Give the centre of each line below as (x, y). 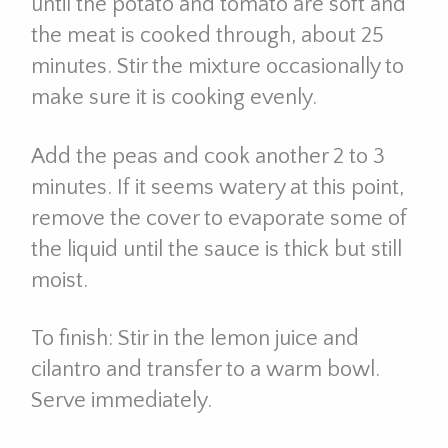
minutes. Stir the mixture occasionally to (217, 67)
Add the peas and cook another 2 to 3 (207, 156)
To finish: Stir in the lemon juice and (194, 339)
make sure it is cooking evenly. (173, 98)
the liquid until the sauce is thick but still (216, 249)
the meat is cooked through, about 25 (207, 36)
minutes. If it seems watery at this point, (217, 187)
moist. (59, 280)
